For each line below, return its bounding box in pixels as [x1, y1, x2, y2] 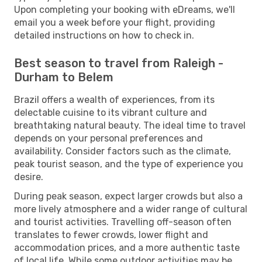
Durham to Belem [14, 70, 113, 84]
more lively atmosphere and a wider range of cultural [14, 203, 247, 215]
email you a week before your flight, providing [14, 16, 215, 28]
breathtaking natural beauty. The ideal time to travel [14, 119, 246, 131]
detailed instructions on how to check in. [14, 29, 194, 41]
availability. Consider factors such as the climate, [14, 145, 231, 157]
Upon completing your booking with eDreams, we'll [14, 4, 235, 15]
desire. [14, 171, 43, 182]
